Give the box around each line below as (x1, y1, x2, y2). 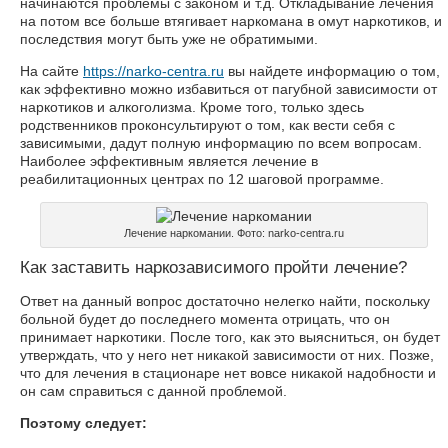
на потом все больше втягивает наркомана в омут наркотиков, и (20, 13, 442, 29)
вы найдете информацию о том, (224, 63, 440, 79)
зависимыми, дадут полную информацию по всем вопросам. (20, 135, 422, 151)
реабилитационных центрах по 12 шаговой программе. (20, 171, 384, 187)
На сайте (20, 63, 83, 79)
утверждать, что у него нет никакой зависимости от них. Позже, (20, 347, 434, 363)
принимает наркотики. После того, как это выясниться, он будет (20, 329, 440, 345)
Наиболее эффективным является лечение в (20, 153, 318, 169)
